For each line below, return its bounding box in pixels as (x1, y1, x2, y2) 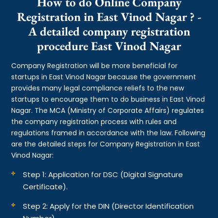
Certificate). (23, 181, 68, 192)
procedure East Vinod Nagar (37, 37, 181, 54)
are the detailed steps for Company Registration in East (11, 139, 200, 149)
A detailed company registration (28, 23, 190, 39)
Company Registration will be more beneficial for (11, 60, 178, 71)
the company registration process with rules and (11, 116, 177, 127)
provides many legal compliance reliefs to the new (11, 83, 184, 93)
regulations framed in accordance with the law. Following (11, 127, 206, 138)
